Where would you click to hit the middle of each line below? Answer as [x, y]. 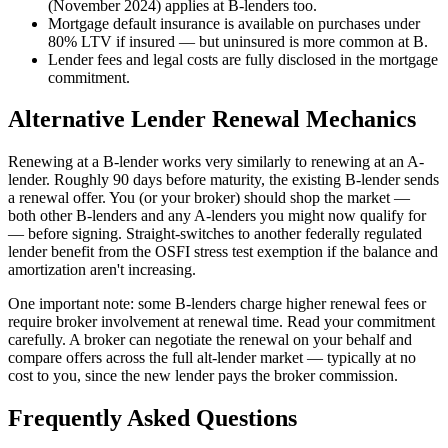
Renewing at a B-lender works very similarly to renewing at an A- [216, 162]
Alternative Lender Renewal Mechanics [212, 119]
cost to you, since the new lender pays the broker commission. [203, 376]
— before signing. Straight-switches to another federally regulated [215, 234]
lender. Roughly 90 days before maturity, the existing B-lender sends [223, 180]
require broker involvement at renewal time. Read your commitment [221, 322]
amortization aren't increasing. [102, 270]
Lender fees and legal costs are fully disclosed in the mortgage [243, 59]
